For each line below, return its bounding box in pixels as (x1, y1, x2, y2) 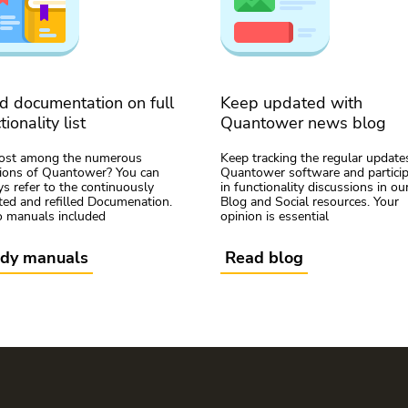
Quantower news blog (220, 112, 386, 134)
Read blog (225, 247, 303, 269)
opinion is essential (220, 208, 329, 225)
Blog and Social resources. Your (220, 193, 399, 210)
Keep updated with (220, 92, 362, 114)
